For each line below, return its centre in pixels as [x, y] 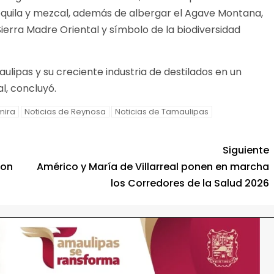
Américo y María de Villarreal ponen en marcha [153, 167]
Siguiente [246, 150]
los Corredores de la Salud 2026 [190, 183]
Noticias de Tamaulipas [162, 112]
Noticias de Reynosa [65, 112]
